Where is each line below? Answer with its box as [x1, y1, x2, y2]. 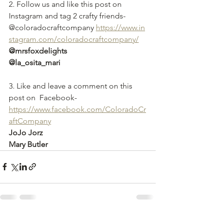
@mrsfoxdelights [9, 46, 67, 55]
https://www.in [96, 22, 145, 32]
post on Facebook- [9, 92, 77, 102]
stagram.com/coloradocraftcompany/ [9, 34, 139, 44]
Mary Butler [9, 139, 48, 149]
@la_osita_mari [9, 57, 60, 67]
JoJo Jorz [9, 127, 43, 137]
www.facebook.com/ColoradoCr [34, 104, 146, 114]
